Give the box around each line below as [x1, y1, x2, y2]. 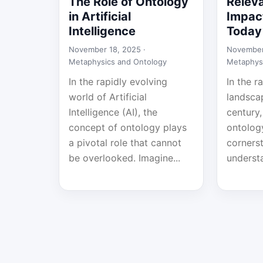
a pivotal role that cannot [69, 137, 181, 149]
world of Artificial [69, 91, 147, 103]
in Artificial [69, 9, 131, 23]
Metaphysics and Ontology [69, 57, 167, 66]
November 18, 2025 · [69, 45, 146, 54]
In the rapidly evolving [69, 76, 167, 87]
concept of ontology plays [69, 122, 187, 133]
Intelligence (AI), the [69, 106, 157, 118]
